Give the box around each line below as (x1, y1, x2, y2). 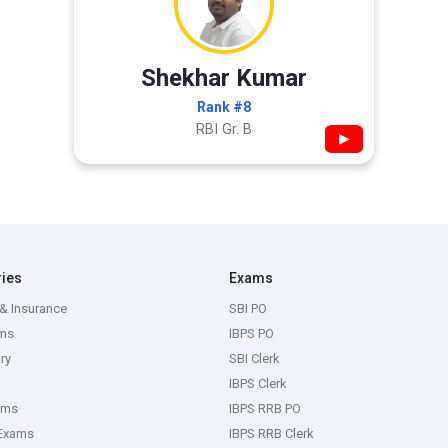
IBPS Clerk (229, 376, 287, 391)
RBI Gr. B (196, 121, 252, 138)
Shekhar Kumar (141, 64, 307, 92)
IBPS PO (229, 326, 274, 341)
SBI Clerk (229, 351, 280, 366)
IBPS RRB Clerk (229, 426, 314, 441)
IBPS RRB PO (229, 401, 301, 416)
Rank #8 (197, 99, 251, 115)
